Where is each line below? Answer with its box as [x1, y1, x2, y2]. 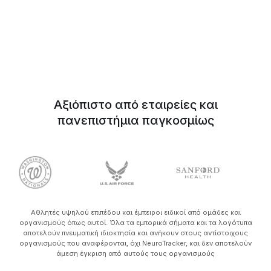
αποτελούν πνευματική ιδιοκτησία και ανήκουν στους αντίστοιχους [23, 229, 248, 238]
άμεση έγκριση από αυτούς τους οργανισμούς [56, 249, 215, 258]
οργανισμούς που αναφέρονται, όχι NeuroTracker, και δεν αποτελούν [19, 239, 252, 248]
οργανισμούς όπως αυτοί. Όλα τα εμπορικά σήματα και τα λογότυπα [19, 218, 252, 227]
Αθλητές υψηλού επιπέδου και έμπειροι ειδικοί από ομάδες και [30, 208, 241, 217]
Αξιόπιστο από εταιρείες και [53, 97, 218, 112]
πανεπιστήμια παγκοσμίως [57, 113, 214, 128]
